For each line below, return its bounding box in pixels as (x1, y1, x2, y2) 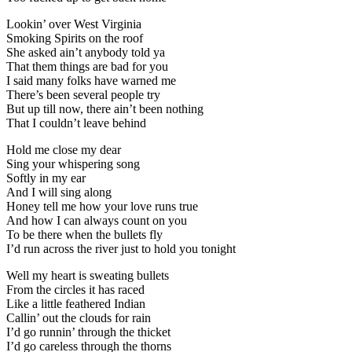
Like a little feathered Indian (6, 297, 145, 311)
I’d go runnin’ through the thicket (6, 325, 170, 339)
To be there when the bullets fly (6, 228, 163, 242)
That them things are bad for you (6, 60, 168, 74)
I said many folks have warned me (6, 74, 176, 88)
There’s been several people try (6, 88, 160, 102)
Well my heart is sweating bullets (6, 269, 169, 283)
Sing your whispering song (6, 157, 140, 171)
